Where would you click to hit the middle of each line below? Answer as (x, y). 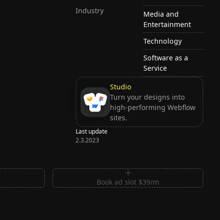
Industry (90, 10)
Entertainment (167, 24)
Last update (92, 132)
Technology (163, 41)
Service (155, 68)
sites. (118, 117)
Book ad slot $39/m (128, 182)
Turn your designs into (147, 97)
